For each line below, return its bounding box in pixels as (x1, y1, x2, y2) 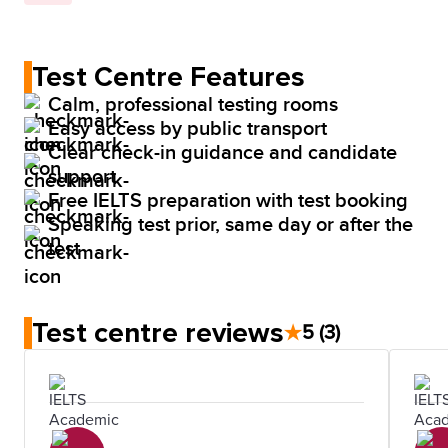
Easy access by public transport (48, 116, 327, 141)
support (48, 164, 116, 189)
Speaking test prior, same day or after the (48, 212, 413, 237)
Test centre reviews (32, 315, 284, 350)
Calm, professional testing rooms (48, 92, 338, 117)
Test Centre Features (32, 59, 305, 94)
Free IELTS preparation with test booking (48, 188, 408, 213)
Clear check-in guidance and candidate (48, 140, 397, 165)
